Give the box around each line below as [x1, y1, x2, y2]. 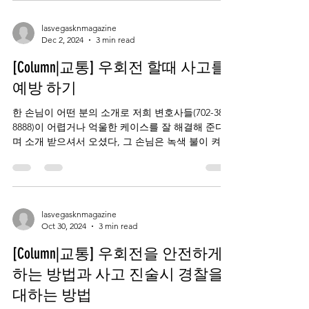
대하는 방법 [12, 286, 92, 304]
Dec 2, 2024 [41, 34, 83, 45]
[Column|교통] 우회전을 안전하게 [12, 244, 223, 263]
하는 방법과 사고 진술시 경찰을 [12, 265, 223, 283]
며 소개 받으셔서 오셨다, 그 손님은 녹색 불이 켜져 [12, 135, 135, 148]
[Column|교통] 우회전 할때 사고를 [12, 58, 226, 77]
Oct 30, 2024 [41, 221, 86, 231]
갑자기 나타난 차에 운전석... [12, 164, 135, 177]
